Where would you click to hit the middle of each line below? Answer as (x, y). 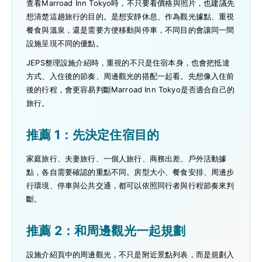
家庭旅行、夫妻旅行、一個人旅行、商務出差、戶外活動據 (127, 158)
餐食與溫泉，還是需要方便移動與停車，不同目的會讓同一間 (130, 30)
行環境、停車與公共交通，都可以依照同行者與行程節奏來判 (130, 185)
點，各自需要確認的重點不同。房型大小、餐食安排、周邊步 (130, 172)
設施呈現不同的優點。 (65, 43)
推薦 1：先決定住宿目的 (93, 134)
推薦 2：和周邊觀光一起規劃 (106, 230)
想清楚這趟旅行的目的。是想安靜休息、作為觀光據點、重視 (130, 16)
